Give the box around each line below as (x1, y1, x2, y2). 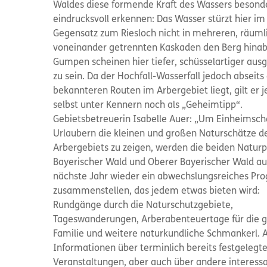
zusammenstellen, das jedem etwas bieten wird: (53, 187, 260, 196)
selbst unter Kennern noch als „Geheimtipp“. (53, 101, 243, 110)
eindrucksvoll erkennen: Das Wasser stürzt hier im (53, 15, 265, 24)
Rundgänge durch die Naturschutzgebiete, (53, 201, 233, 210)
